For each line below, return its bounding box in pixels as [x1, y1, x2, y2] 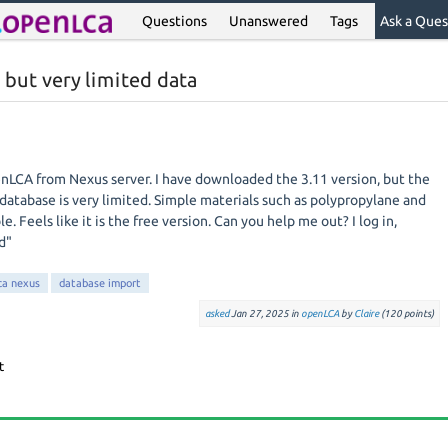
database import [59, 277, 141, 289]
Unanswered [229, 13, 309, 29]
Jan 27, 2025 [230, 308, 289, 319]
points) [401, 308, 434, 319]
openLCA [300, 308, 339, 319]
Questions [142, 13, 208, 29]
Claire [353, 308, 379, 319]
